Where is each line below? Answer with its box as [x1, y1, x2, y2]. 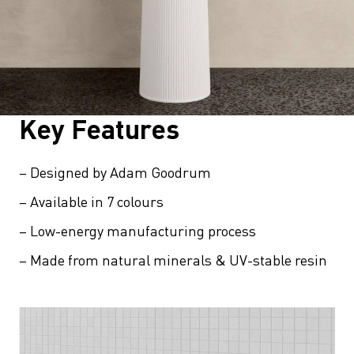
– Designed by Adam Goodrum [19, 163, 211, 182]
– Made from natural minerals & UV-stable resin [19, 250, 327, 269]
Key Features [19, 111, 179, 146]
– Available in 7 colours [19, 192, 164, 211]
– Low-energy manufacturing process [19, 221, 256, 240]
